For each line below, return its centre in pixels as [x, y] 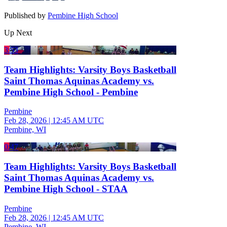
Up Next [18, 32]
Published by [26, 15]
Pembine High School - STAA [66, 188]
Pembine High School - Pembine [71, 92]
